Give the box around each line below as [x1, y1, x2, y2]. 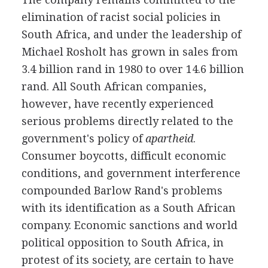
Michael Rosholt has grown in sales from [21, 45, 238, 58]
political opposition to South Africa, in [21, 236, 224, 249]
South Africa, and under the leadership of [21, 28, 241, 41]
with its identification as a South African [21, 202, 236, 214]
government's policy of [21, 132, 145, 145]
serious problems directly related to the [21, 115, 233, 127]
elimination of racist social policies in [21, 11, 221, 23]
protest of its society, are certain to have [21, 254, 234, 266]
